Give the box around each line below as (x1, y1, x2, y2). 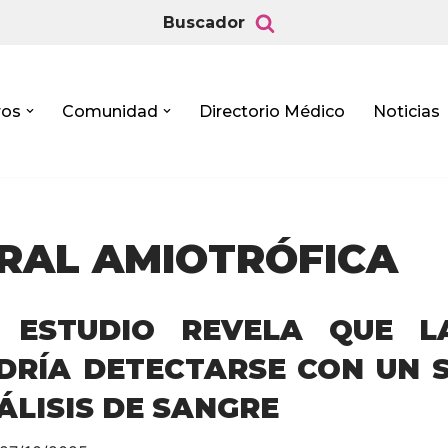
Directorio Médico (199, 101, 345, 121)
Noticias (373, 101, 440, 121)
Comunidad (62, 101, 158, 121)
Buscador (163, 13, 245, 32)
